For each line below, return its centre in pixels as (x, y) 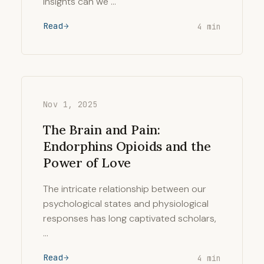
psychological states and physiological (126, 204)
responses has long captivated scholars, (130, 218)
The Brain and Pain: (102, 130)
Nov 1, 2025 (70, 104)
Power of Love (87, 163)
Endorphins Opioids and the (127, 146)
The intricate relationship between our (125, 189)
